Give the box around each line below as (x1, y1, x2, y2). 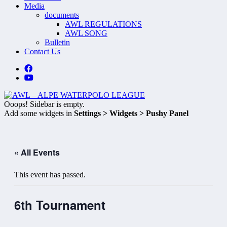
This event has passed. (14, 170, 86, 179)
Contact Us (24, 47, 60, 56)
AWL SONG (65, 28, 107, 37)
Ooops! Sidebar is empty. (4, 99, 85, 108)
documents (45, 10, 79, 19)
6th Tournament (14, 196, 105, 213)
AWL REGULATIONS (65, 19, 142, 28)
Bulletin (45, 37, 70, 47)
